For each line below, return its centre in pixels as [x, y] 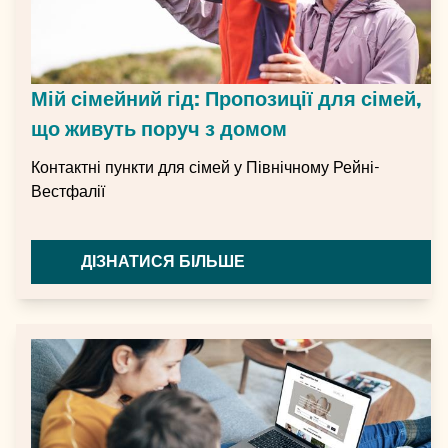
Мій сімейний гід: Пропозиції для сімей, [226, 99]
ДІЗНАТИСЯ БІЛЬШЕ [163, 262]
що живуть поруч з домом [159, 129]
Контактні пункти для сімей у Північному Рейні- [205, 168]
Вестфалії [68, 192]
